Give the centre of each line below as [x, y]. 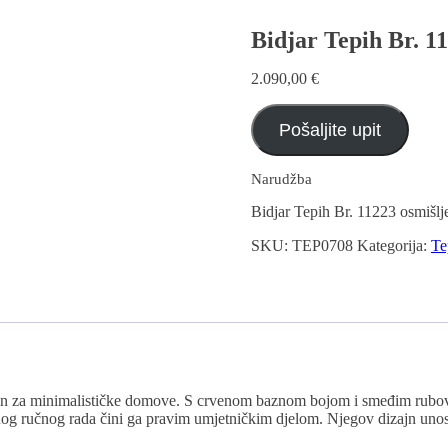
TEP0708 [322, 245]
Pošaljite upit [329, 130]
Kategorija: [393, 245]
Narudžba [281, 178]
